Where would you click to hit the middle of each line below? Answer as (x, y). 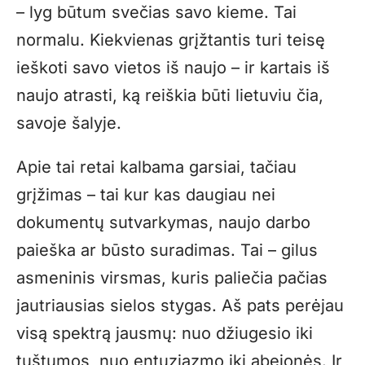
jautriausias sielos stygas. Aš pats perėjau (180, 306)
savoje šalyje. (69, 123)
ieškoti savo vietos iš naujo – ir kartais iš (173, 68)
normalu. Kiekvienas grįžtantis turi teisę (171, 40)
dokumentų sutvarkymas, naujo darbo (163, 223)
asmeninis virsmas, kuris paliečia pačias (172, 278)
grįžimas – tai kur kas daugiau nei (146, 195)
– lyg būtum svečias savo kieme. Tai (156, 13)
